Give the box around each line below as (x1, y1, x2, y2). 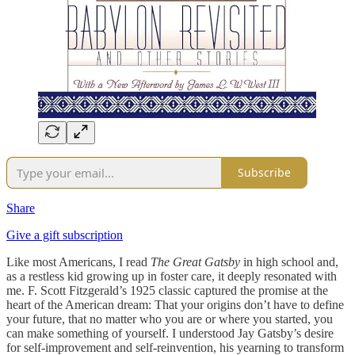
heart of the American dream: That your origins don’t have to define (6, 297, 344, 311)
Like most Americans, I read (6, 254, 151, 269)
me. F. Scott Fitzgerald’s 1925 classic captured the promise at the (6, 283, 328, 297)
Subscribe (238, 165, 291, 181)
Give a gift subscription (6, 227, 123, 242)
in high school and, (240, 254, 338, 269)
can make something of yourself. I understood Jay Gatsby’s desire (6, 326, 334, 340)
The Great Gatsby (151, 254, 240, 269)
